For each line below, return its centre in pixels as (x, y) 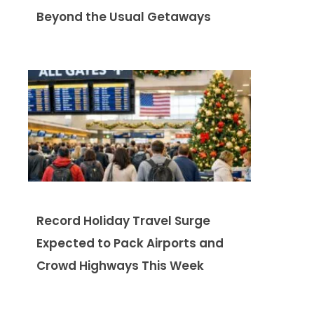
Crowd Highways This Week (120, 265)
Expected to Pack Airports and (130, 243)
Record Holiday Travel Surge (123, 220)
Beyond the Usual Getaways (124, 16)
